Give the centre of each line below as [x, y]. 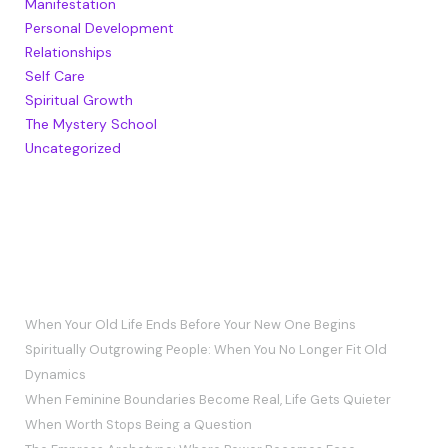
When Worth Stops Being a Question [138, 424]
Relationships [68, 51]
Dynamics [55, 374]
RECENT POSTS [82, 285]
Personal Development [99, 27]
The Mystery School [90, 123]
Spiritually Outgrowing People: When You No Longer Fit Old [205, 349]
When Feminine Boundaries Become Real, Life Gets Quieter [207, 399]
